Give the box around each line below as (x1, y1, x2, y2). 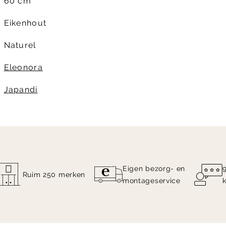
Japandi (4, 85, 38, 95)
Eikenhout (4, 18, 47, 28)
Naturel (4, 40, 36, 50)
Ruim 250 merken (22, 171, 86, 179)
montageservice (122, 177, 181, 185)
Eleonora (4, 63, 43, 73)
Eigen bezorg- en (122, 164, 186, 173)
